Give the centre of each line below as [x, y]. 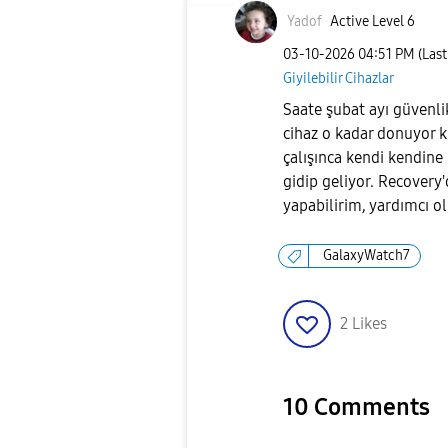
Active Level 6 [372, 22]
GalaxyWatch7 [366, 256]
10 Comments [356, 407]
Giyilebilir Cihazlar [338, 78]
